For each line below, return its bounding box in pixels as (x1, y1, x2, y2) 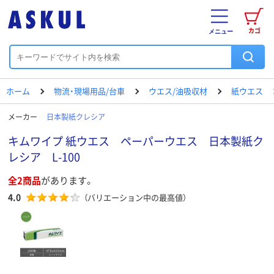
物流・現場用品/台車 (54, 85, 125, 97)
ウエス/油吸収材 (149, 85, 207, 97)
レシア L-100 (8, 149, 80, 165)
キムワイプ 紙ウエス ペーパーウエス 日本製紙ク (8, 133, 264, 149)
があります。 (41, 174, 94, 187)
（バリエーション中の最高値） (84, 191, 187, 203)
